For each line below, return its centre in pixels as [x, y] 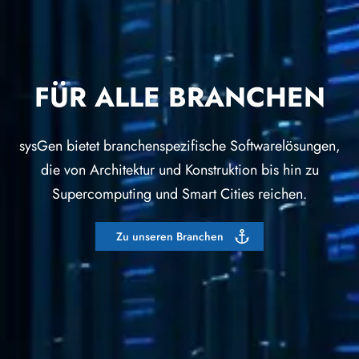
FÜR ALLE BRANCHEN [179, 98]
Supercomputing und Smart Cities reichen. [179, 194]
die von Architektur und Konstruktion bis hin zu [179, 170]
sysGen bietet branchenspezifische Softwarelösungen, [179, 146]
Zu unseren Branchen [170, 236]
